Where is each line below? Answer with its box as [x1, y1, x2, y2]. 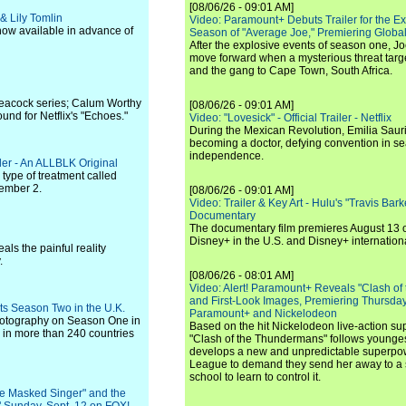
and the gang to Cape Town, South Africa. [189, 64, 392, 77]
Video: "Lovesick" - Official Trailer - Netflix [189, 111, 391, 124]
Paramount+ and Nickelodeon [189, 307, 337, 320]
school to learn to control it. [189, 371, 321, 383]
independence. [189, 150, 264, 162]
